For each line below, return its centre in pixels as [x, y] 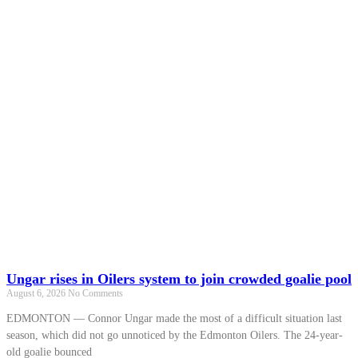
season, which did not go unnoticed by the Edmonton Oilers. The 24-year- [175, 335]
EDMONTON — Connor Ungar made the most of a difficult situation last [174, 318]
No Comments [95, 293]
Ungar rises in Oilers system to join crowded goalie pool [179, 278]
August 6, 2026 [37, 293]
